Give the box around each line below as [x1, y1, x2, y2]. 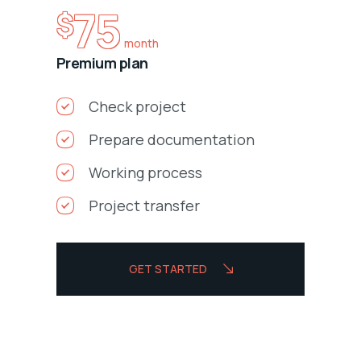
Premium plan [56, 53, 148, 73]
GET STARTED [128, 261, 207, 277]
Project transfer [89, 196, 200, 216]
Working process [89, 163, 202, 183]
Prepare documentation [89, 130, 255, 150]
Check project [89, 97, 186, 117]
